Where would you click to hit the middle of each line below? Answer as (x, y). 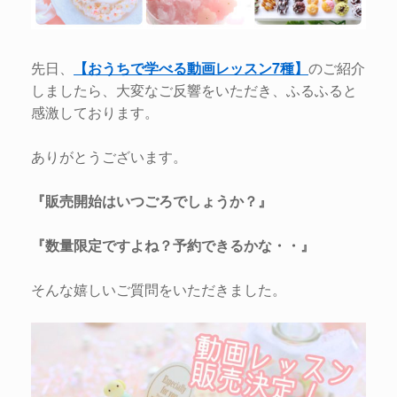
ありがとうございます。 (109, 157)
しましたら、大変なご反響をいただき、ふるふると (194, 90)
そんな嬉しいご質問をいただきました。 (159, 290)
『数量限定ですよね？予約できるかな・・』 (173, 245)
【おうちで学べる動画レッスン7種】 (191, 68)
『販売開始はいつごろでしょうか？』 (152, 201)
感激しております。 (95, 113)
